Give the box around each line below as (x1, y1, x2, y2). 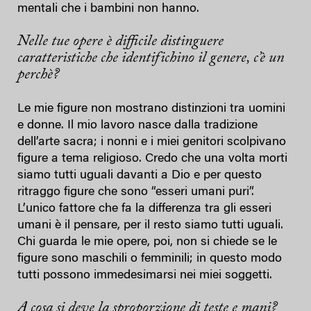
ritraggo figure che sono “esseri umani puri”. (17, 186, 254, 199)
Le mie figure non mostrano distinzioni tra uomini (17, 103, 285, 116)
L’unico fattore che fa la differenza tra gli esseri (17, 203, 271, 216)
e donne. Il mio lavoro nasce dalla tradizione (17, 119, 258, 133)
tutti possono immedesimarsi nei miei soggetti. (17, 269, 272, 283)
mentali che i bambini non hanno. (17, 3, 199, 16)
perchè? (17, 67, 59, 83)
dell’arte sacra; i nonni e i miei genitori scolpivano (17, 136, 286, 149)
